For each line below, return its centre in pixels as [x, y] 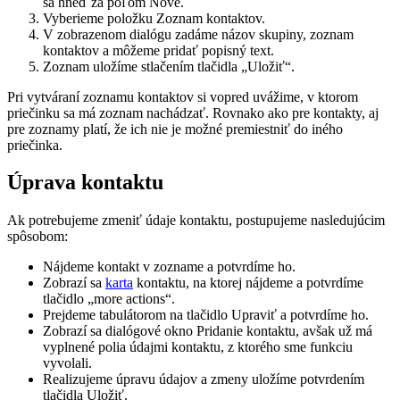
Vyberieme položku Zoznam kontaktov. [154, 18]
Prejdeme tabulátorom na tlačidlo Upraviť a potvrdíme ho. [206, 315]
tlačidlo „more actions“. [109, 299]
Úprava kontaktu [85, 183]
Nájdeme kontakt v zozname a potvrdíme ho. [169, 267]
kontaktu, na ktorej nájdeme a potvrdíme [248, 283]
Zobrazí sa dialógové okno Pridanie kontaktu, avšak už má [208, 331]
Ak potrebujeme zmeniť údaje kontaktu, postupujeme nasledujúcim [196, 221]
